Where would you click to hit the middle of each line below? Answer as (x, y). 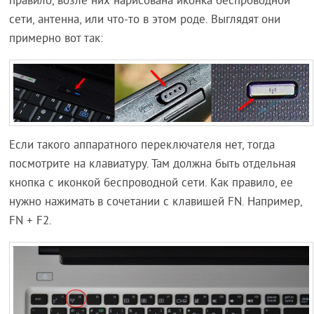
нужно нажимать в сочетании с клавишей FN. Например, (156, 202)
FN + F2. (31, 221)
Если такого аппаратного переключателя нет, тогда (142, 145)
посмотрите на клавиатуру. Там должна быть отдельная (153, 164)
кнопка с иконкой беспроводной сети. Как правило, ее (151, 183)
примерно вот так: (56, 40)
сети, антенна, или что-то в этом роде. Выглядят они (145, 21)
